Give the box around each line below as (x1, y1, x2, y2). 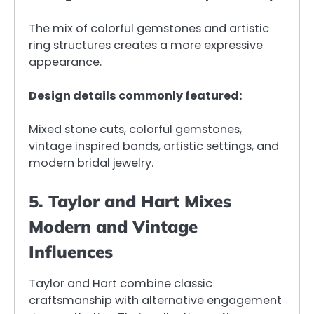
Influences (29, 241, 113, 263)
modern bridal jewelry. (29, 155, 153, 172)
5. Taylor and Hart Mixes (29, 191, 231, 212)
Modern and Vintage (29, 216, 198, 238)
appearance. (29, 53, 102, 70)
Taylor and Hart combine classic (29, 275, 212, 292)
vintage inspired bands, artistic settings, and (29, 138, 279, 155)
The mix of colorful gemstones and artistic (29, 20, 269, 36)
